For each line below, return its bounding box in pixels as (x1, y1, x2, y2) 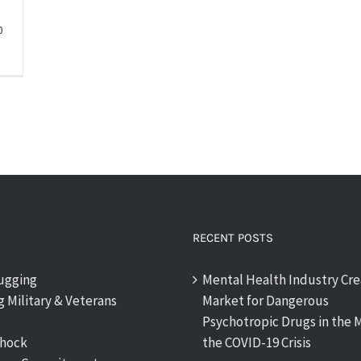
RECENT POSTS (193, 230, 273, 245)
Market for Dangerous (202, 292, 329, 309)
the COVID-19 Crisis (202, 334, 311, 351)
